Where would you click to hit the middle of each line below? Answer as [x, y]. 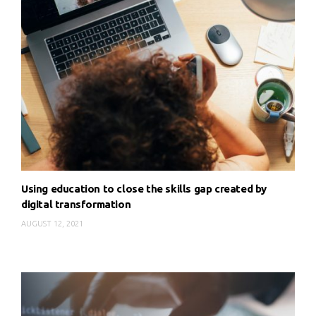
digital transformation [76, 205]
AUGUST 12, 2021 [52, 224]
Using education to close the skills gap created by [144, 189]
